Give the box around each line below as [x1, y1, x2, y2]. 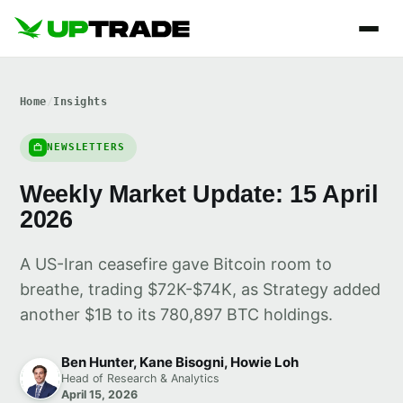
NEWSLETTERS [47, 141, 125, 153]
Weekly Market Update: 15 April [20, 180, 379, 208]
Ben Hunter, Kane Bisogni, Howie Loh [61, 354, 299, 371]
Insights [53, 95, 108, 108]
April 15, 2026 [61, 388, 138, 401]
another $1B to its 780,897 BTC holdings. [20, 305, 333, 324]
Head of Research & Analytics [61, 372, 219, 385]
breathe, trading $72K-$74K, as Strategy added [20, 280, 381, 299]
